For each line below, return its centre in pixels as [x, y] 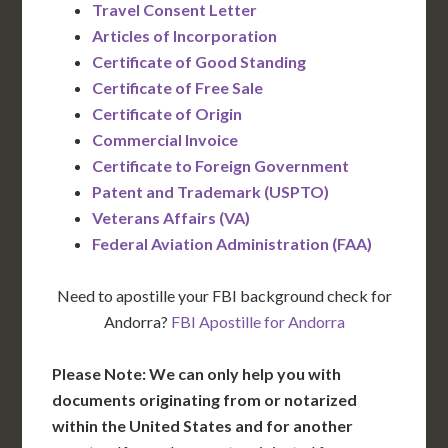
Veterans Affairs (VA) [171, 218]
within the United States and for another [203, 426]
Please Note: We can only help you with [197, 374]
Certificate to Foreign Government [221, 166]
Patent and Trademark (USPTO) [211, 192]
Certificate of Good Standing [199, 62]
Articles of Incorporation [185, 36]
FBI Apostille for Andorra [257, 322]
